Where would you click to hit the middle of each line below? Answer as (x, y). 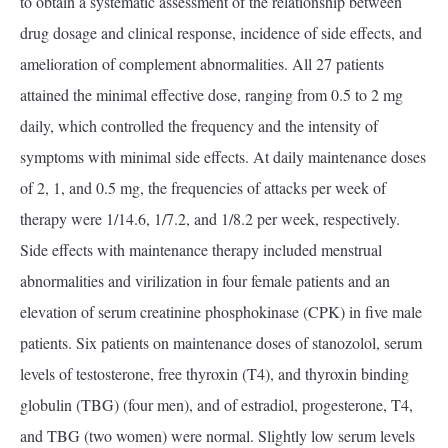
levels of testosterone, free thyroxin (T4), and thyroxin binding (214, 373)
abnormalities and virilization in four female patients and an (205, 280)
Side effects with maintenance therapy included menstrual (201, 249)
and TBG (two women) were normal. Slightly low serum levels (217, 435)
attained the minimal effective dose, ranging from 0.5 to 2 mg (211, 94)
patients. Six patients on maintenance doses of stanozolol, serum (221, 342)
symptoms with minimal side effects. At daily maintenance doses (223, 156)
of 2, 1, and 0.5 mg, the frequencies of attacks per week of (203, 187)
